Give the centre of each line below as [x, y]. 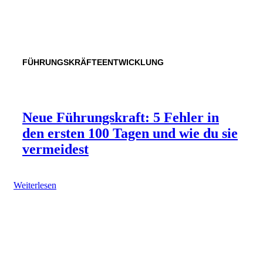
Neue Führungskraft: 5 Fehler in [121, 117]
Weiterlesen [35, 185]
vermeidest [55, 149]
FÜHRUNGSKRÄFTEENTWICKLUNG [93, 63]
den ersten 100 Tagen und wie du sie [130, 133]
